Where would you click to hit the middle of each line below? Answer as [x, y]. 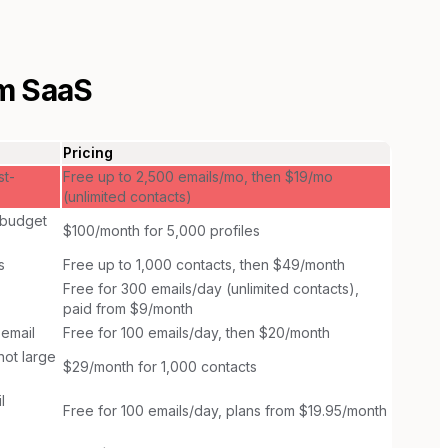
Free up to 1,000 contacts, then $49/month [204, 264]
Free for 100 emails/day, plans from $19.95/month [225, 410]
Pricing [88, 152]
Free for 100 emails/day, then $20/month [196, 332]
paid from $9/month [128, 308]
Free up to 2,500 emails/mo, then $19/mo [198, 176]
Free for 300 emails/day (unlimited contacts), [211, 288]
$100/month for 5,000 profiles [161, 230]
